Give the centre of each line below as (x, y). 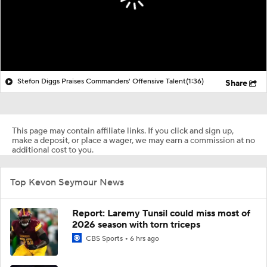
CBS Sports (104, 238)
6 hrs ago (145, 238)
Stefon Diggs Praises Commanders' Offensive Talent (102, 81)
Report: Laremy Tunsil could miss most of (161, 213)
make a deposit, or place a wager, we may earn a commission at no (133, 140)
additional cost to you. (53, 150)
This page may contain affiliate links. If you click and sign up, (123, 131)
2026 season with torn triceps (136, 224)
